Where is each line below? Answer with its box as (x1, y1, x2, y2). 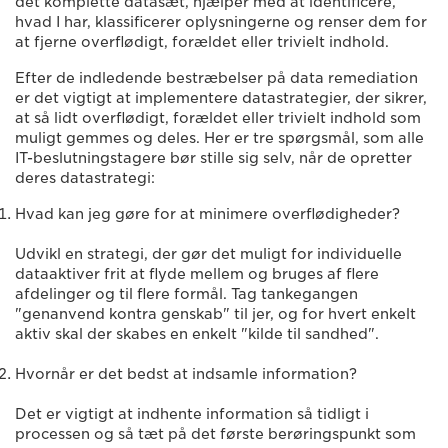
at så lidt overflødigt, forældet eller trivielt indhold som (15, 110, 421, 126)
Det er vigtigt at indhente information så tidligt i (15, 406, 369, 422)
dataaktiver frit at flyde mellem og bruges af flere (15, 266, 379, 282)
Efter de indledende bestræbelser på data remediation (15, 70, 418, 86)
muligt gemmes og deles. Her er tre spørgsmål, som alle (15, 130, 424, 146)
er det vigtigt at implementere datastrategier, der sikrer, (15, 90, 427, 106)
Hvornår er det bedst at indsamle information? (15, 366, 357, 382)
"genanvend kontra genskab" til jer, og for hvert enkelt (15, 306, 416, 322)
